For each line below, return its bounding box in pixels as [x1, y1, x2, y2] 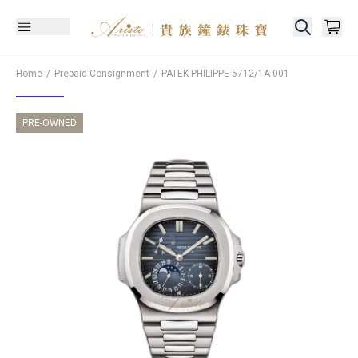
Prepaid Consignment [54, 68, 149, 79]
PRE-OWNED [22, 117, 77, 129]
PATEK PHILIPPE [161, 68, 229, 79]
